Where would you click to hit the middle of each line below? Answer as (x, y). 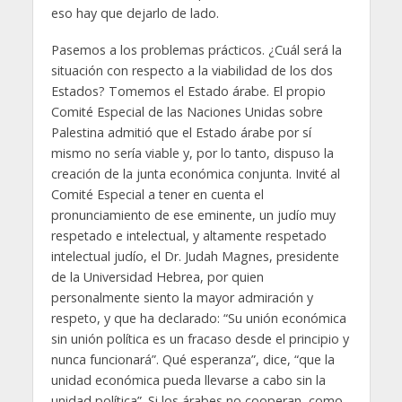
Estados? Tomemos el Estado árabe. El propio (188, 92)
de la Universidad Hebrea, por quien (157, 277)
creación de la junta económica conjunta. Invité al (195, 174)
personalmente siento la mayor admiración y (182, 298)
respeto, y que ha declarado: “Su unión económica (198, 319)
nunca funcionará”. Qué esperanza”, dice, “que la (192, 360)
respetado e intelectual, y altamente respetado (188, 236)
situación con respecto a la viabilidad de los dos (192, 71)
